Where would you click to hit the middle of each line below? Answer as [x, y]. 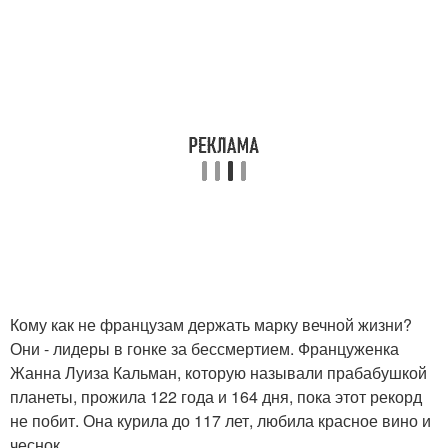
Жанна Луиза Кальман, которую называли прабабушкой [218, 372]
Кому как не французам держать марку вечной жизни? [211, 324]
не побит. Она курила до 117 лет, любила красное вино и [220, 420]
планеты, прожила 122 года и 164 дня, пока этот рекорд [216, 396]
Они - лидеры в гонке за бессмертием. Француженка [204, 348]
